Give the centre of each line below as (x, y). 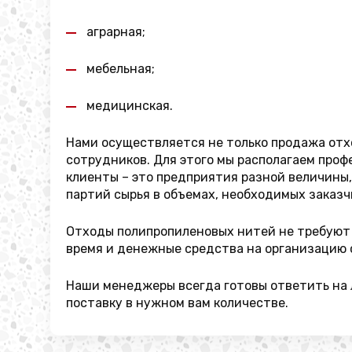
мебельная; (121, 69)
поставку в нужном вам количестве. (177, 303)
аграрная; (116, 32)
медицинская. (130, 106)
